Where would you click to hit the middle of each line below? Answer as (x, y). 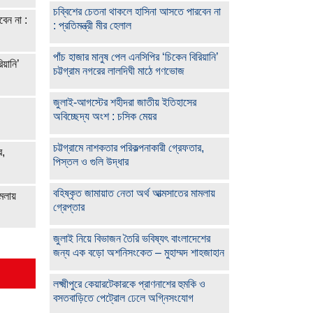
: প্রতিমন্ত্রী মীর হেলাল (92, 26)
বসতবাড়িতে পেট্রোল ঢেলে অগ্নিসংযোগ (123, 298)
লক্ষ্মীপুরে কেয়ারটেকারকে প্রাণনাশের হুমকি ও (129, 284)
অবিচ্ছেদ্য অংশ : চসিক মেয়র (105, 117)
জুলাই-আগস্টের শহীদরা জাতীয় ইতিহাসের (125, 103)
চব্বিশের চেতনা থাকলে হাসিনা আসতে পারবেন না (137, 12)
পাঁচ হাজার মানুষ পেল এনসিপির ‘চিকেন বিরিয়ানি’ (136, 57)
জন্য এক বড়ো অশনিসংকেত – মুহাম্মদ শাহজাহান (139, 253)
